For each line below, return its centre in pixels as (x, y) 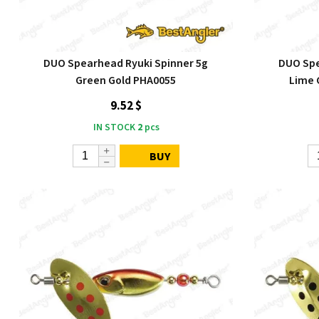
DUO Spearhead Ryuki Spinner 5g (126, 63)
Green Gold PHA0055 (126, 80)
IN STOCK (114, 127)
